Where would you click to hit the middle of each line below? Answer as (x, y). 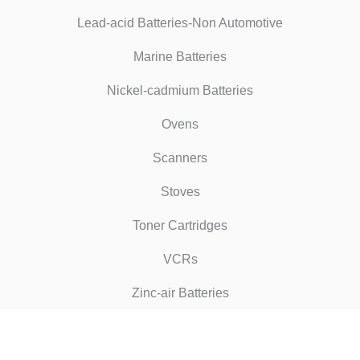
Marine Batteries (180, 56)
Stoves (180, 191)
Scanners (180, 157)
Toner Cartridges (180, 225)
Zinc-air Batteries (180, 292)
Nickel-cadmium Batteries (180, 90)
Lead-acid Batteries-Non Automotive (180, 22)
